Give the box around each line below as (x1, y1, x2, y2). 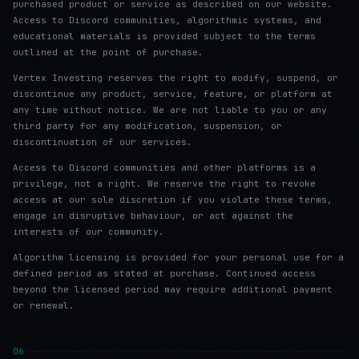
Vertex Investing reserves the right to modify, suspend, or (13, 72, 338, 83)
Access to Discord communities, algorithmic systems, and (13, 14, 321, 26)
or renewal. (13, 300, 75, 311)
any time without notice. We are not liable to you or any (13, 104, 327, 115)
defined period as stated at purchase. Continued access (13, 268, 316, 279)
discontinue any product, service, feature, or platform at (13, 88, 333, 99)
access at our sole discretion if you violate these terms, (13, 194, 333, 205)
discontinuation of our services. (13, 136, 192, 147)
